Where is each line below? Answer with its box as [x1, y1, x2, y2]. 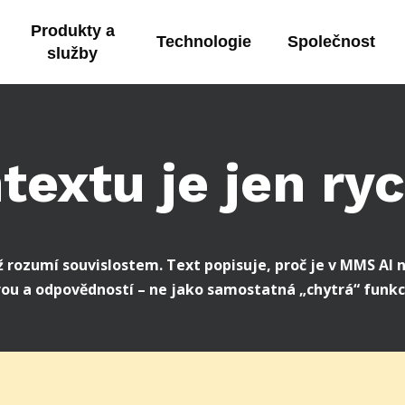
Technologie [156, 33, 251, 51]
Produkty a [30, 21, 115, 40]
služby [47, 43, 98, 62]
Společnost [287, 33, 375, 51]
